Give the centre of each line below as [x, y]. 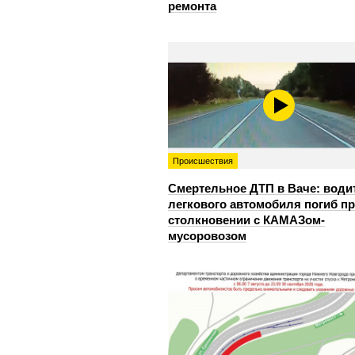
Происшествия [203, 160]
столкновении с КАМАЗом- [246, 219]
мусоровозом [207, 235]
